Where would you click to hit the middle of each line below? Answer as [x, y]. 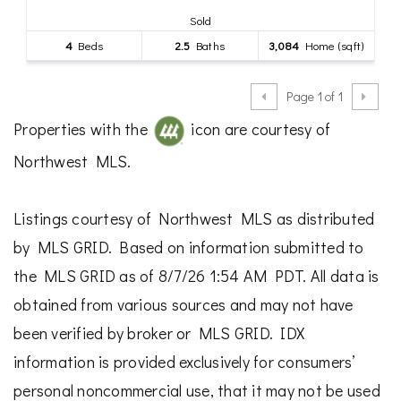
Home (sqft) [332, 45]
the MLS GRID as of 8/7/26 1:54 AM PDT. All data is [196, 276]
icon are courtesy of [259, 128]
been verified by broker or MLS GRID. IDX [159, 333]
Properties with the [82, 128]
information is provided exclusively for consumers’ [184, 362]
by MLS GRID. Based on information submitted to [189, 247]
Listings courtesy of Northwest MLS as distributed [194, 219]
